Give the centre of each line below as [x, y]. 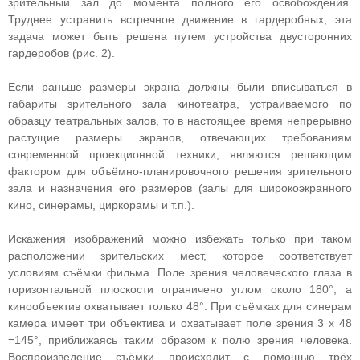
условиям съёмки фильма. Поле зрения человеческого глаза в [180, 272]
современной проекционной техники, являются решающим [180, 154]
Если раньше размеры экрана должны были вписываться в [180, 87]
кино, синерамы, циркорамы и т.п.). [101, 205]
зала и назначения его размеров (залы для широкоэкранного [180, 188]
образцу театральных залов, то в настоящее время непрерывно [180, 121]
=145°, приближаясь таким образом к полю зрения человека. [180, 340]
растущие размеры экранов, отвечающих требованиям [180, 137]
